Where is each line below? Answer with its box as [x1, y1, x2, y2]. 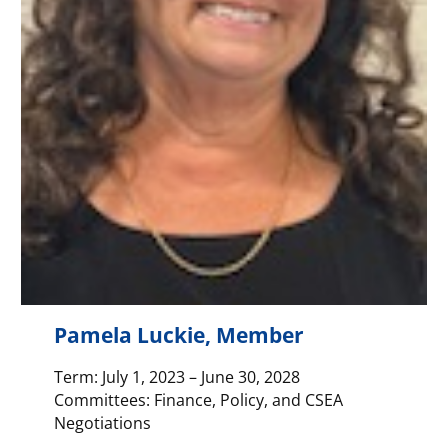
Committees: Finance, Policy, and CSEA [53, 388, 343, 412]
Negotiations [53, 411, 151, 435]
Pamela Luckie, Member [53, 320, 304, 349]
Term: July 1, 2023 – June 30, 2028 [53, 365, 300, 389]
